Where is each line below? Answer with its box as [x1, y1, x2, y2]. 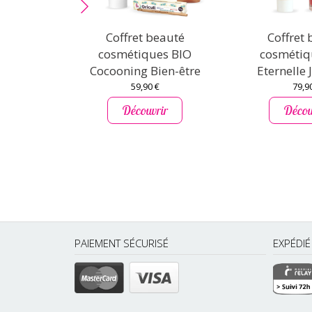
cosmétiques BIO [98, 46, 192, 62]
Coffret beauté [105, 29, 185, 45]
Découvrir [122, 102, 168, 118]
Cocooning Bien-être [89, 63, 201, 79]
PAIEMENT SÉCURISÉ [75, 236, 169, 250]
